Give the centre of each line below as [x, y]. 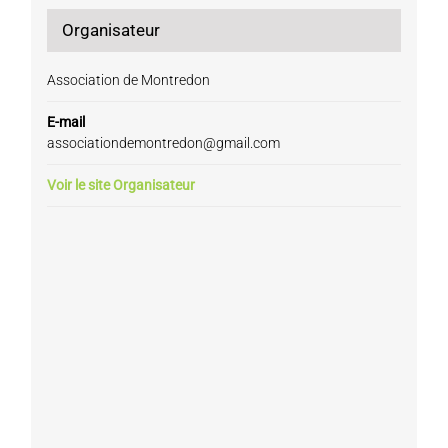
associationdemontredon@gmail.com [163, 143]
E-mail [65, 122]
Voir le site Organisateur [120, 185]
